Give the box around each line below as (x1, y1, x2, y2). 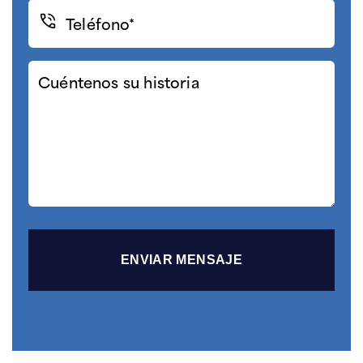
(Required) (30, 25, 85, 43)
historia (28, 106, 75, 128)
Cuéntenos (28, 61, 99, 83)
